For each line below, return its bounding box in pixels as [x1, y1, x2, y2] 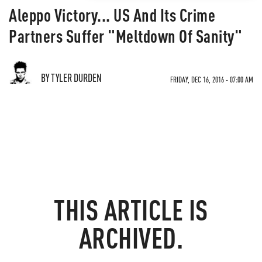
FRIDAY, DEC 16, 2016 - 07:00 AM [170, 74, 253, 84]
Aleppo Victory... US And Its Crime [9, 4, 215, 26]
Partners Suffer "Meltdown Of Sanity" [9, 25, 242, 47]
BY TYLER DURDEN [41, 71, 102, 84]
